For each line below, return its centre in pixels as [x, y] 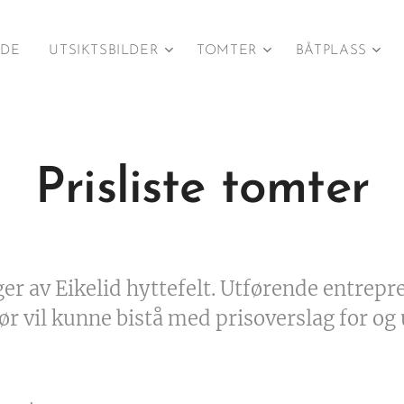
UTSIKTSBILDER [104, 51]
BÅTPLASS [331, 51]
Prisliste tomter [202, 190]
